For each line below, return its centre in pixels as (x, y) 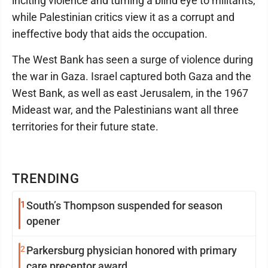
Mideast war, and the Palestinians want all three (125, 110)
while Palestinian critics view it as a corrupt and (123, 17)
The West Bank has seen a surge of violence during (133, 60)
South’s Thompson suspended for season (124, 205)
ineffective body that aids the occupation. (110, 34)
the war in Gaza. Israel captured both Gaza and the (132, 76)
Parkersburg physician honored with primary (132, 250)
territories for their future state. (85, 127)
